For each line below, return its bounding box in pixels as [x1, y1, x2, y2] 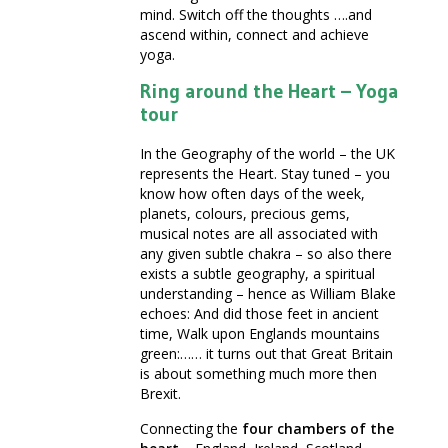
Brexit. [140, 384, 181, 404]
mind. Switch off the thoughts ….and [140, 5, 372, 25]
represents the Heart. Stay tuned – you [140, 164, 390, 184]
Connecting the [140, 419, 238, 439]
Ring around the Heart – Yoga [140, 79, 398, 104]
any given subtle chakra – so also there [140, 244, 392, 264]
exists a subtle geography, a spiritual [140, 264, 375, 284]
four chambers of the [238, 419, 394, 439]
